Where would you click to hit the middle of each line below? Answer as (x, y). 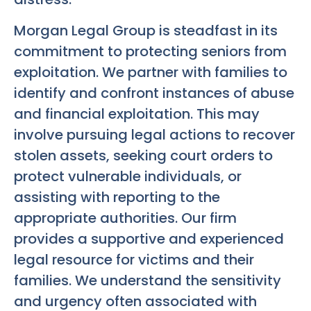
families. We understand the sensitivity (148, 280)
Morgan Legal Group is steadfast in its (146, 30)
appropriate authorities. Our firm (125, 218)
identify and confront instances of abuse (154, 93)
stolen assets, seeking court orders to (143, 155)
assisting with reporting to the (117, 197)
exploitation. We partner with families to (151, 72)
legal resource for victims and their (134, 259)
